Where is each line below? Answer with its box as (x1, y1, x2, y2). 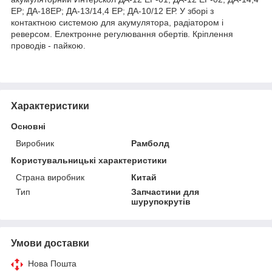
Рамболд (131, 138, 170, 148)
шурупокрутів (131, 196, 191, 206)
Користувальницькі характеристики (11, 155, 167, 165)
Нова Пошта (28, 258, 76, 268)
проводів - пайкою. (11, 40, 86, 50)
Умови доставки (11, 237, 89, 248)
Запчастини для (131, 186, 200, 197)
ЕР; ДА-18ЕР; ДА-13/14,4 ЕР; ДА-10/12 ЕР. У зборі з (11, 5, 214, 16)
